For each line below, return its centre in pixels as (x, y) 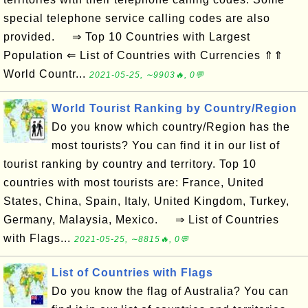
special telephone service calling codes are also (137, 18)
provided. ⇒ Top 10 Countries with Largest (127, 37)
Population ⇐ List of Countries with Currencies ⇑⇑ (143, 55)
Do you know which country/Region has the (171, 127)
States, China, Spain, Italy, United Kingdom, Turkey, (146, 201)
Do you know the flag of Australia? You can (170, 291)
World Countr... (46, 74)
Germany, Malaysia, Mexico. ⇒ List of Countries (141, 220)
